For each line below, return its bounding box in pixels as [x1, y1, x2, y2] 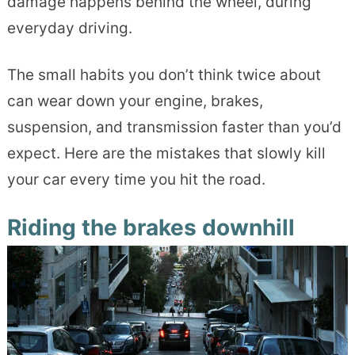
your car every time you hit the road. [6, 170, 265, 189]
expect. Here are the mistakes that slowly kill [6, 143, 326, 162]
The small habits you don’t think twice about [6, 65, 321, 84]
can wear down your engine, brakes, [6, 91, 263, 110]
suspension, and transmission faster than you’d [6, 117, 342, 136]
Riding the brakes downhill [6, 213, 295, 241]
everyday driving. [6, 18, 132, 37]
